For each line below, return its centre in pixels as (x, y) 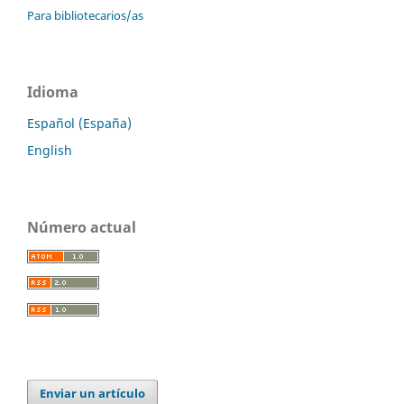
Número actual (82, 227)
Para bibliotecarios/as (85, 15)
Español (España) (79, 123)
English (50, 150)
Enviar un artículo (93, 394)
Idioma (53, 92)
